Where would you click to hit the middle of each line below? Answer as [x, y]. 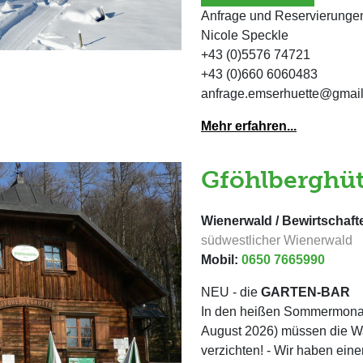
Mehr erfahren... [249, 126]
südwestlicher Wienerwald [277, 240]
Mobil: [221, 260]
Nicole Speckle [245, 35]
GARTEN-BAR [305, 292]
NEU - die [231, 292]
